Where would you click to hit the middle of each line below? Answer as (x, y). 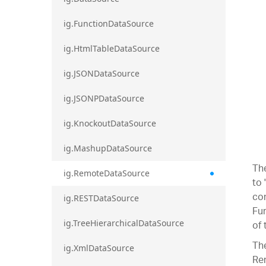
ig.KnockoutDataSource (110, 123)
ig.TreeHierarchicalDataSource (124, 223)
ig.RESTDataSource (101, 198)
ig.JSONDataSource (102, 73)
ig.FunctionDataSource (109, 23)
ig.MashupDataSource (108, 148)
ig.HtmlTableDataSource (112, 48)
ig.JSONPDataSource (104, 98)
